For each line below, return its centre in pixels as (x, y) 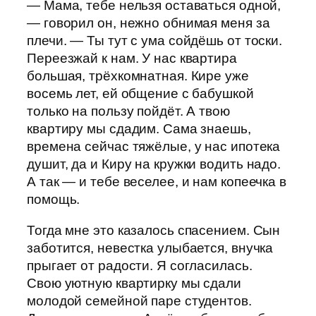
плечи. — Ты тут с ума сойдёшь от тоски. (155, 41)
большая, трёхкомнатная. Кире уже (138, 76)
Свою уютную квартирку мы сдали (134, 283)
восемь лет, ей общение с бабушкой (140, 94)
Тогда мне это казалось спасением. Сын (154, 230)
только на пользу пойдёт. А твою (128, 111)
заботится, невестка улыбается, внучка (150, 248)
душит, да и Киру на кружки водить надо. (154, 164)
